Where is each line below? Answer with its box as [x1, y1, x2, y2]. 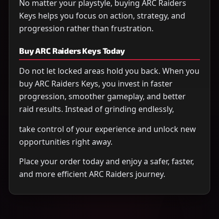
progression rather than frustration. [19, 22, 153, 34]
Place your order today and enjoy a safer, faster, [19, 156, 194, 167]
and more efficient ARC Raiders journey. [19, 169, 165, 180]
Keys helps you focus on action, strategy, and [19, 10, 185, 21]
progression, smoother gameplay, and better [19, 91, 186, 102]
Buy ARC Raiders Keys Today [19, 45, 125, 55]
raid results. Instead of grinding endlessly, [19, 104, 174, 115]
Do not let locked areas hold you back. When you [19, 66, 199, 77]
